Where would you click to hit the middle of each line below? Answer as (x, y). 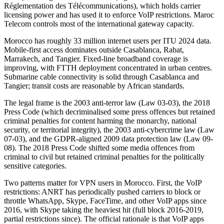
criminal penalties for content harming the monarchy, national (100, 120)
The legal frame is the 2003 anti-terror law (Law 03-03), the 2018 (107, 102)
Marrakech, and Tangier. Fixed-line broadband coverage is (96, 58)
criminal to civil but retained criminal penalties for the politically (104, 156)
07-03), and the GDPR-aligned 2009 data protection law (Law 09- (108, 138)
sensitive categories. (35, 165)
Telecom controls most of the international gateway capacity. (99, 23)
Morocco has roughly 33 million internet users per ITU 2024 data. (108, 40)
